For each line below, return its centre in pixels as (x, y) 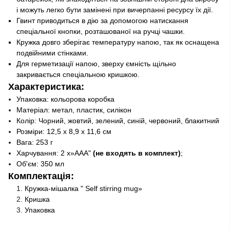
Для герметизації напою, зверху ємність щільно (96, 64)
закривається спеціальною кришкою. (78, 74)
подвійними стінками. (52, 53)
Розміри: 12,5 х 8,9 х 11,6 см (64, 131)
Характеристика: (46, 87)
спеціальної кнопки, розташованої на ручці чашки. (101, 31)
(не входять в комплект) (136, 153)
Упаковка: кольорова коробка (65, 99)
